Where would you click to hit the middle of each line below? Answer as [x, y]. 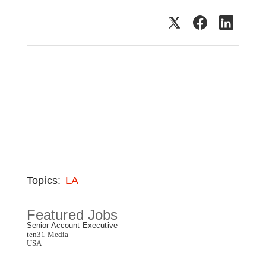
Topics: [44, 181]
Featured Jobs [72, 215]
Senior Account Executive [72, 226]
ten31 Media [47, 235]
